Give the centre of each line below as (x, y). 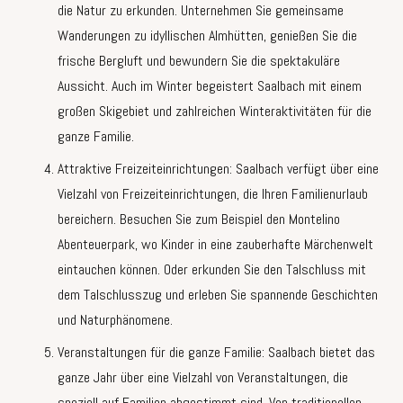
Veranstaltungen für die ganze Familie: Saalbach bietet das (216, 353)
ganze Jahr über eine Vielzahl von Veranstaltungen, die (203, 378)
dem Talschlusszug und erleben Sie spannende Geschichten (218, 295)
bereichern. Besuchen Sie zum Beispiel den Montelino (199, 219)
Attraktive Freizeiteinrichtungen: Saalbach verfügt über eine (218, 169)
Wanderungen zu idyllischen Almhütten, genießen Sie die (207, 36)
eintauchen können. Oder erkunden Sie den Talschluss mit (212, 270)
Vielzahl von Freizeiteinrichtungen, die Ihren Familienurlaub (213, 194)
